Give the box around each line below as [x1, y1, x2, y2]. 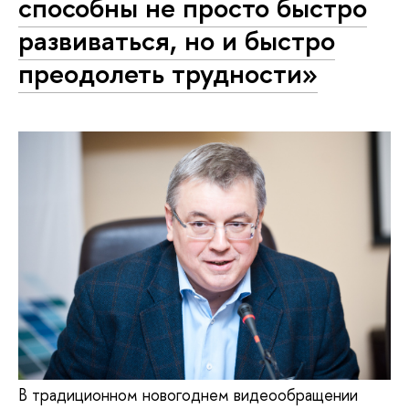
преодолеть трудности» [18, 53, 318, 92]
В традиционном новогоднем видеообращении [18, 383, 358, 406]
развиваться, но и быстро [18, 20, 335, 59]
